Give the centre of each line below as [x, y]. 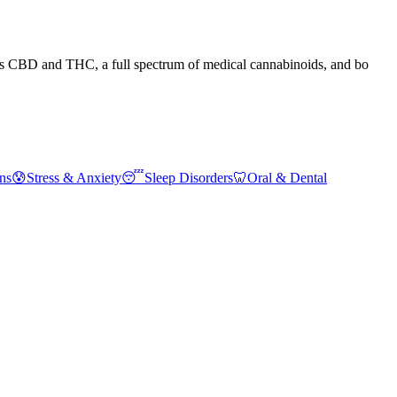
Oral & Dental [287, 177]
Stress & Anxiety [74, 177]
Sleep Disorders [189, 177]
